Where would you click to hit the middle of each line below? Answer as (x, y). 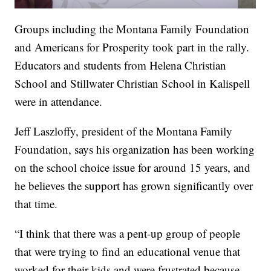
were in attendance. (59, 102)
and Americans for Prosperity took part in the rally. (132, 47)
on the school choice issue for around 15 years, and (133, 168)
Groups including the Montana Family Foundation (132, 29)
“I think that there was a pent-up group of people (128, 233)
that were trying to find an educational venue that (128, 252)
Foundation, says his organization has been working (135, 149)
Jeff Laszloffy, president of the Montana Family (124, 131)
